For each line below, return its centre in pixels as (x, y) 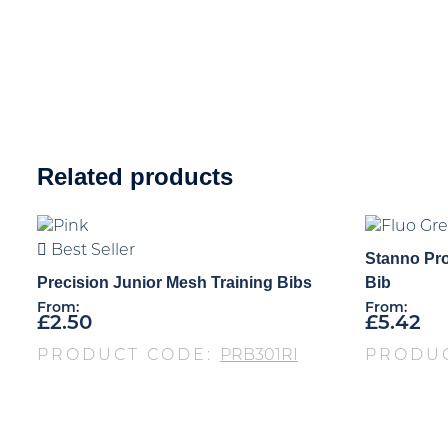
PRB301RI (259, 355)
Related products (135, 176)
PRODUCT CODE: (128, 355)
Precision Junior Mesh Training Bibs (174, 282)
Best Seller (91, 250)
